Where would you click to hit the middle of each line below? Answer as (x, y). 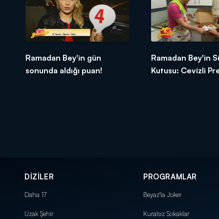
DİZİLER (39, 176)
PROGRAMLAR (170, 176)
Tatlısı (162, 83)
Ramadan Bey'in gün (63, 57)
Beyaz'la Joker (162, 194)
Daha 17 (35, 194)
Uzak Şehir (39, 213)
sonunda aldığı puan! (64, 70)
